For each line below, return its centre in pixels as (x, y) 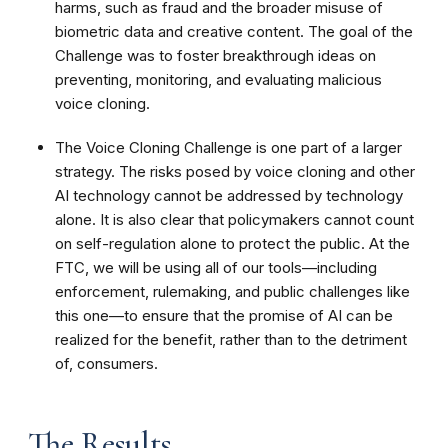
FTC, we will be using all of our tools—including (216, 267)
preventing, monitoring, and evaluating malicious (218, 79)
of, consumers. (106, 363)
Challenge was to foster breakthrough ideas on (215, 55)
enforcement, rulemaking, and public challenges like (232, 291)
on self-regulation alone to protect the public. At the (232, 243)
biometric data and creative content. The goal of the (234, 31)
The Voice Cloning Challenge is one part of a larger (228, 147)
